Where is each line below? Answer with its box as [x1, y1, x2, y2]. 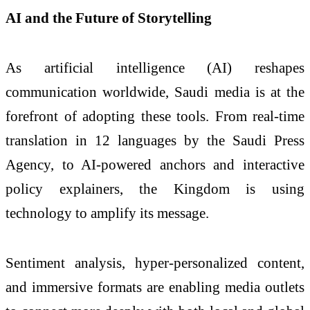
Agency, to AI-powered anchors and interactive [6, 156, 304, 172]
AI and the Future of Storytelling [6, 10, 212, 26]
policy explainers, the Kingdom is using [6, 180, 304, 197]
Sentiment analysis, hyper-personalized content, [6, 254, 304, 271]
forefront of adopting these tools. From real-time [6, 107, 304, 124]
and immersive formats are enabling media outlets [6, 278, 304, 295]
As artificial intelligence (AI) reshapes [6, 59, 304, 75]
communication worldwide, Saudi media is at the [6, 83, 304, 100]
